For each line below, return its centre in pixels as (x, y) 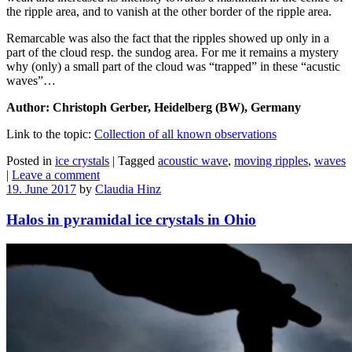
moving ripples (271, 161)
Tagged (138, 161)
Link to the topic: (50, 134)
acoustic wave (193, 161)
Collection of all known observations (185, 134)
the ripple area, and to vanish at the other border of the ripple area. (169, 12)
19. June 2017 (41, 189)
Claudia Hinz (128, 189)
